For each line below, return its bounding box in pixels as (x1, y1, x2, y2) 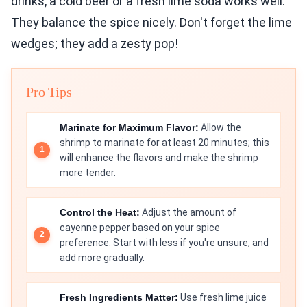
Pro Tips (26, 84, 72, 99)
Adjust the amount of (140, 206, 236, 218)
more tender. (60, 167, 116, 178)
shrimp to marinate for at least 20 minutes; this (60, 136, 269, 148)
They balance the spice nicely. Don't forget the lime (11, 14, 292, 29)
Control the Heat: (60, 206, 140, 218)
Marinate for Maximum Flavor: (60, 121, 199, 133)
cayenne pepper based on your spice (60, 221, 220, 233)
